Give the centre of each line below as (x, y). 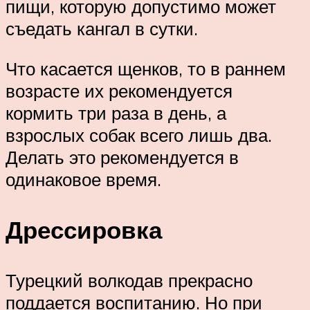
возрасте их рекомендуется (119, 90)
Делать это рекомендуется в (122, 157)
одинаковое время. (83, 179)
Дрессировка (84, 229)
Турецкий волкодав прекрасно (129, 280)
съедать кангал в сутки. (102, 28)
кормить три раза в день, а (116, 112)
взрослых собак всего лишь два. (139, 135)
